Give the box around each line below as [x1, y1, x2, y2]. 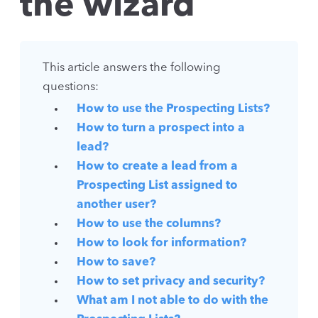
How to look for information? [77, 237, 246, 250]
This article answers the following [43, 62, 221, 75]
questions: [43, 81, 99, 94]
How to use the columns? [77, 218, 221, 231]
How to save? [77, 256, 155, 269]
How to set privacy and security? [77, 275, 265, 288]
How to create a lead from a [77, 160, 238, 173]
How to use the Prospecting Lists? [77, 103, 270, 116]
